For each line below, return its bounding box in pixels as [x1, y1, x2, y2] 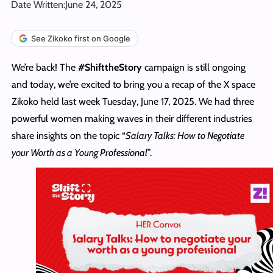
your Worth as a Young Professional [11, 146, 147, 158]
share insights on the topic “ [11, 129, 126, 141]
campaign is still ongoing [144, 61, 246, 73]
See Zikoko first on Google [31, 33, 130, 43]
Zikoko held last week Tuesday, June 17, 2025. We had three [11, 95, 254, 107]
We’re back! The [11, 61, 76, 73]
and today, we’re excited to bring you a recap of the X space [11, 78, 255, 90]
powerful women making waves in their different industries [11, 112, 252, 124]
